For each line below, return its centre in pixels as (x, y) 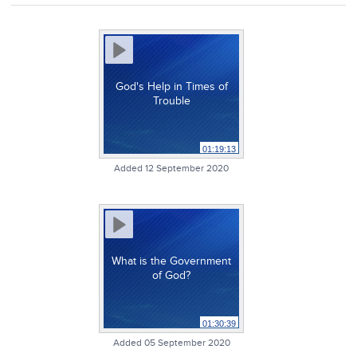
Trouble (171, 101)
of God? (171, 275)
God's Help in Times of (171, 86)
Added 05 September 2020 (171, 343)
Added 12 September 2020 (171, 168)
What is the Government (171, 261)
